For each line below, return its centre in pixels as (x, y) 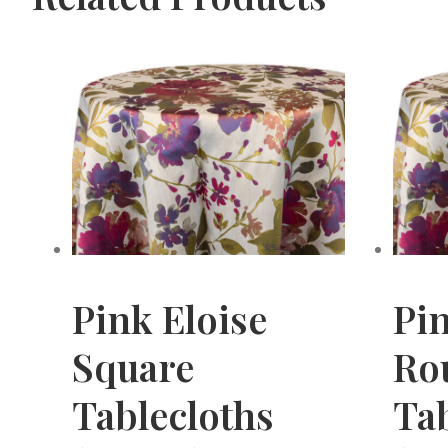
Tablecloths (173, 414)
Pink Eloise (169, 318)
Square (133, 366)
